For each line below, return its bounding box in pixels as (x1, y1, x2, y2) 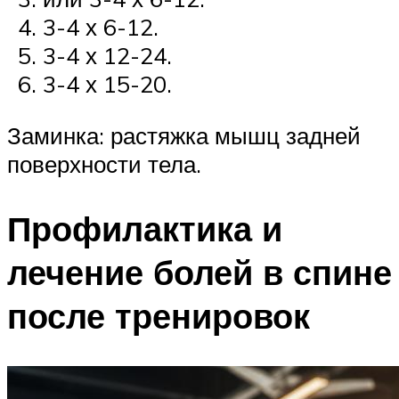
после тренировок (7, 293, 310, 338)
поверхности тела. (7, 149, 201, 178)
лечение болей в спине (7, 249, 392, 294)
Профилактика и (7, 206, 282, 250)
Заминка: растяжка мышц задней (7, 120, 361, 150)
